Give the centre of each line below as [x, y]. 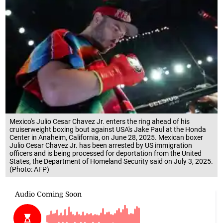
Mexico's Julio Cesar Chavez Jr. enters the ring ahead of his [100, 121]
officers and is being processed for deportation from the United [106, 153]
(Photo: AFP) [30, 169]
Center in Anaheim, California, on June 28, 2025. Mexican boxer [107, 137]
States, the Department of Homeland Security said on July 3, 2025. [111, 161]
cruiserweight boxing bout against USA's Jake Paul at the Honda [108, 129]
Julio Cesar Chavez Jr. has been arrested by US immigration [101, 145]
